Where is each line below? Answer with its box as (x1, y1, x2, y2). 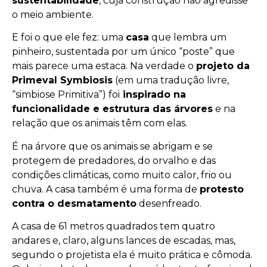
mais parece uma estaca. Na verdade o (12, 60, 196, 72)
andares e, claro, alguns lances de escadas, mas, (12, 234, 235, 246)
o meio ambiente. (12, 8, 94, 20)
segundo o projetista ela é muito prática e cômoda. (12, 249, 252, 260)
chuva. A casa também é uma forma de (12, 183, 200, 195)
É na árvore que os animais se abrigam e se (12, 140, 213, 152)
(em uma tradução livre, (113, 74, 229, 86)
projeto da (196, 60, 250, 72)
